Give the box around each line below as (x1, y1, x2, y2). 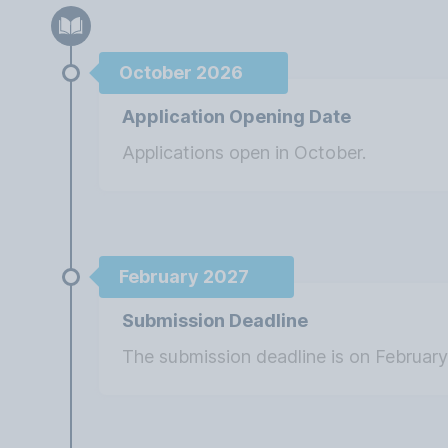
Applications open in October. (122, 142, 367, 163)
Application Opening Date (122, 106, 352, 127)
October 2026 (119, 62, 244, 83)
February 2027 (119, 266, 250, 287)
